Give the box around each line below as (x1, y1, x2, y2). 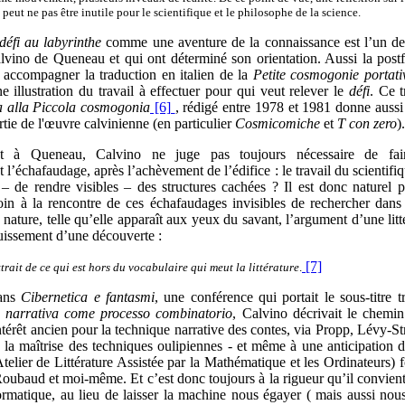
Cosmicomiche (235, 116, 320, 131)
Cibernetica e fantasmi (21, 289, 155, 305)
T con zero (337, 116, 397, 131)
